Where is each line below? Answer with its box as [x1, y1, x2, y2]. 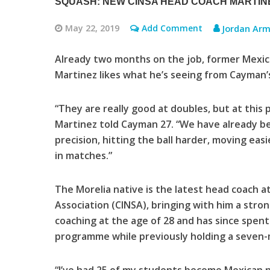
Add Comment [141, 22, 202, 34]
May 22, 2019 [64, 22, 119, 34]
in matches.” [54, 149, 112, 162]
